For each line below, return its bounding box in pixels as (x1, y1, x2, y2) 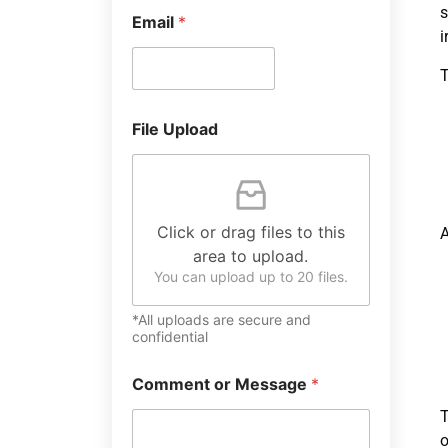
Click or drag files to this (156, 222, 345, 242)
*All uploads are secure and (132, 311, 311, 328)
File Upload (132, 119, 218, 139)
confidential (132, 328, 208, 345)
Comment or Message (132, 374, 311, 394)
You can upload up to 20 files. (153, 268, 348, 285)
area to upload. (193, 246, 309, 266)
